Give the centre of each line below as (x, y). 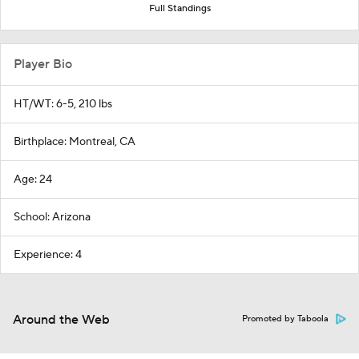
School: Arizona (52, 218)
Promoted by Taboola (285, 319)
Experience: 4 (48, 255)
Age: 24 (33, 180)
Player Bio (43, 65)
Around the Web (61, 320)
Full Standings (179, 9)
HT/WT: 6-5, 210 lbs (63, 105)
